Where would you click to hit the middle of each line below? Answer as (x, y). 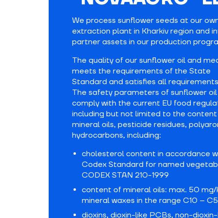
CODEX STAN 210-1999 (125, 175)
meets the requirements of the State (141, 71)
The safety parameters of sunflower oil (145, 92)
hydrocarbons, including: (117, 135)
